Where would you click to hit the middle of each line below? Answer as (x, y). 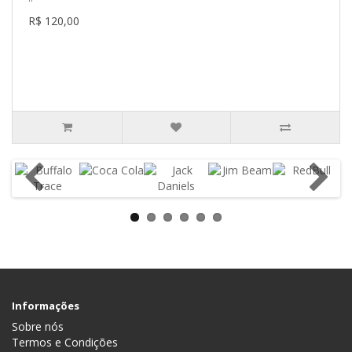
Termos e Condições (65, 343)
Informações (46, 306)
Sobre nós (38, 327)
